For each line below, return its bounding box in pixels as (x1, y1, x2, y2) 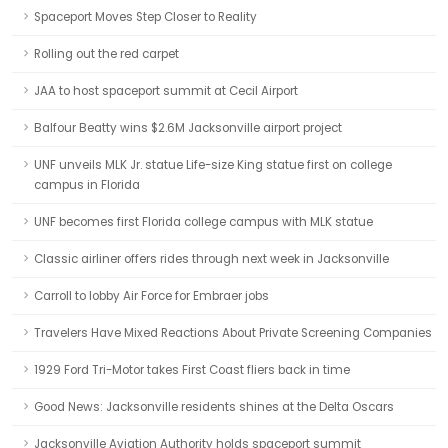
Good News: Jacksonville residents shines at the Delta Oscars (34, 399, 394, 415)
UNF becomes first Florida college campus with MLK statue (34, 214, 373, 230)
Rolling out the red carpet (34, 46, 179, 62)
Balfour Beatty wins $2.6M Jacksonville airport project (34, 120, 342, 136)
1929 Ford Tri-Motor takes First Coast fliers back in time (34, 362, 350, 378)
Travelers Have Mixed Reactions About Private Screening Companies (34, 325, 432, 341)
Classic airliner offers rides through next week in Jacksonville (34, 251, 389, 267)
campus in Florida (34, 177, 140, 193)
